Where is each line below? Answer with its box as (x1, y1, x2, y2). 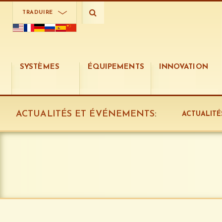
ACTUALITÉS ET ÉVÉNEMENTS (16, 110, 155, 119)
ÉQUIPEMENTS (87, 63, 144, 71)
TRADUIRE (22, 10, 54, 15)
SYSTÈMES (20, 63, 59, 71)
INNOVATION (159, 63, 208, 71)
